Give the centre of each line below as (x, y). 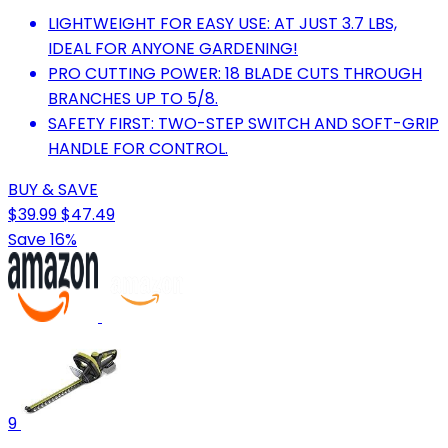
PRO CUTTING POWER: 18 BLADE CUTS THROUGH (235, 73)
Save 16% (42, 239)
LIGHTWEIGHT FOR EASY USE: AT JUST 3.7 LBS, (222, 23)
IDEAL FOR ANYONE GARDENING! (173, 48)
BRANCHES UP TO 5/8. (133, 98)
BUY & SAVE (53, 189)
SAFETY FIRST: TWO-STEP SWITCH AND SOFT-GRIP (243, 123)
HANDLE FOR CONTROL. (138, 148)
